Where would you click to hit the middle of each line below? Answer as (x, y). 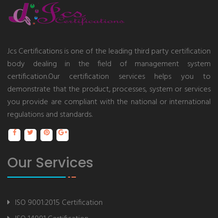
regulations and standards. (50, 115)
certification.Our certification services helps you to (109, 77)
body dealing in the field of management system (109, 64)
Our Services (50, 163)
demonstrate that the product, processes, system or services (109, 90)
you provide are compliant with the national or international (109, 102)
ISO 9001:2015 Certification (59, 203)
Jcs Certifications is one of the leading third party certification (109, 52)
